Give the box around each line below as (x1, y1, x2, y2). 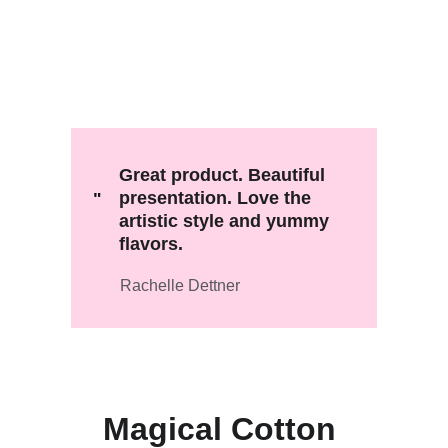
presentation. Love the (118, 188, 316, 208)
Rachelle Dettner (119, 277, 240, 294)
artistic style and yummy (118, 211, 334, 231)
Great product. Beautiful (118, 165, 330, 185)
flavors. (118, 234, 183, 254)
